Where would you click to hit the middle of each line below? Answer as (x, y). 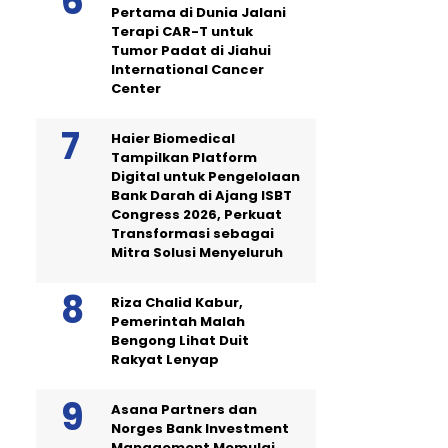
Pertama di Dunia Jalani (198, 12)
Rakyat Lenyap (165, 359)
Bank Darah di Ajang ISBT (201, 195)
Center (136, 88)
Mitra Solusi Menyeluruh (197, 252)
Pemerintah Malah (178, 321)
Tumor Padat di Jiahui (191, 50)
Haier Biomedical (173, 138)
